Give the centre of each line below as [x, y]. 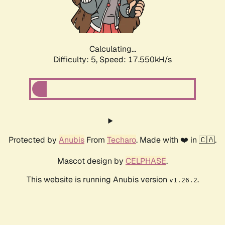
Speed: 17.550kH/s [136, 60]
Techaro [122, 140]
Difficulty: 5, [76, 60]
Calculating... [113, 49]
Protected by [34, 140]
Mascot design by [91, 161]
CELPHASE [146, 161]
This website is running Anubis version [98, 180]
